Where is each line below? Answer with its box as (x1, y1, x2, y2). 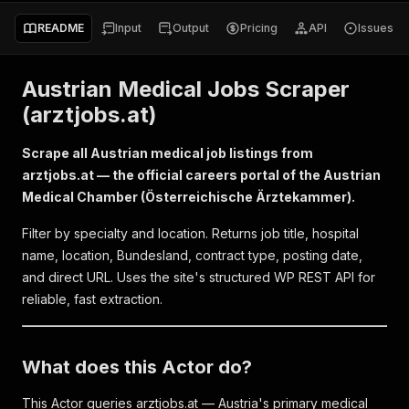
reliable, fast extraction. (22, 291, 163, 307)
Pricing (240, 21, 278, 35)
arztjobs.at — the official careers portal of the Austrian (22, 167, 381, 183)
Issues (358, 21, 393, 35)
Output (173, 21, 209, 35)
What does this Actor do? (22, 356, 252, 378)
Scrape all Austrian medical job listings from (22, 145, 313, 161)
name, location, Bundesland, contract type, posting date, (22, 247, 362, 263)
